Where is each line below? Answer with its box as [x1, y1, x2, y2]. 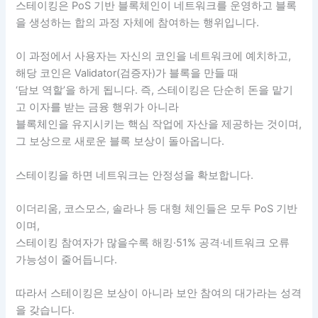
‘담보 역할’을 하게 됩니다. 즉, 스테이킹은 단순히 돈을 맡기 [16, 84, 294, 97]
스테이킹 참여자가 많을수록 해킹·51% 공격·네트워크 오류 [16, 236, 290, 249]
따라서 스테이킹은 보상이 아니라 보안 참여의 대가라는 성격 [16, 287, 302, 300]
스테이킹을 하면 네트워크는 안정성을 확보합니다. [16, 168, 254, 182]
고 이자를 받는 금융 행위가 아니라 [16, 101, 180, 114]
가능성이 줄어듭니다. [16, 253, 118, 266]
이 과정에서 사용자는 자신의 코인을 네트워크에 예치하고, [16, 50, 292, 63]
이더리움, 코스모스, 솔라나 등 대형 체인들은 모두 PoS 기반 [16, 202, 298, 215]
